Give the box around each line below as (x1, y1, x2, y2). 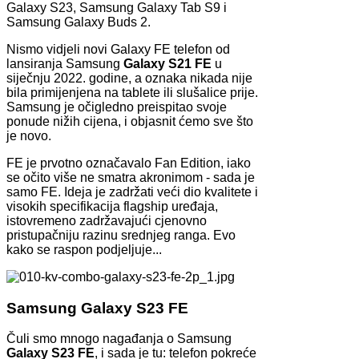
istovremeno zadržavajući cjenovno (6, 214, 207, 228)
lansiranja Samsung (6, 57, 123, 71)
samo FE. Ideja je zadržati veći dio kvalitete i (6, 185, 258, 200)
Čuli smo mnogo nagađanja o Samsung (6, 332, 232, 346)
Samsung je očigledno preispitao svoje (6, 100, 227, 115)
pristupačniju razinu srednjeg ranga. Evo (6, 228, 236, 243)
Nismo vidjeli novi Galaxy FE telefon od (6, 42, 230, 57)
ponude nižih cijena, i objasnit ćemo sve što (6, 115, 253, 129)
